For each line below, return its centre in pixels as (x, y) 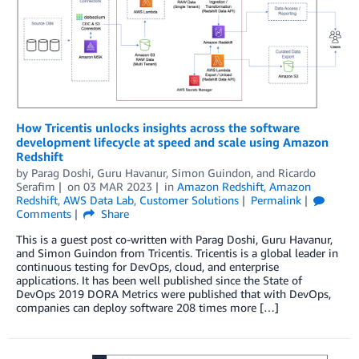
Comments (44, 213)
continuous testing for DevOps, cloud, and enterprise (147, 266)
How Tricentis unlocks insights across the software (158, 127)
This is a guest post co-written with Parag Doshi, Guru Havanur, (174, 239)
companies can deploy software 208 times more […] (147, 307)
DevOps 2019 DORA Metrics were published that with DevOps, (173, 293)
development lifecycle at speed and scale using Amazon (172, 141)
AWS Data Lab (99, 200)
